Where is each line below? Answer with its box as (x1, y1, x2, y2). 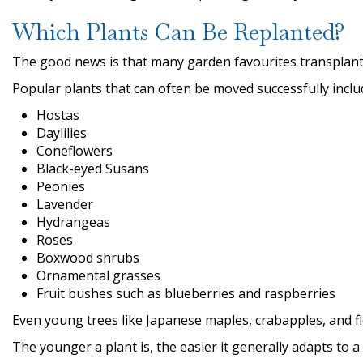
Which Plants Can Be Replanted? (12, 17, 345, 47)
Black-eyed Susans (36, 160, 149, 178)
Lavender (36, 195, 93, 214)
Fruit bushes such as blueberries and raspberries (36, 284, 335, 303)
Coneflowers (36, 142, 113, 160)
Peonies (36, 177, 85, 196)
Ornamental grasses (36, 267, 160, 285)
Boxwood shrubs (36, 249, 139, 267)
